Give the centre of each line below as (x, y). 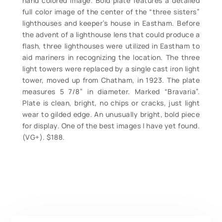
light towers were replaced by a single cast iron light (111, 69)
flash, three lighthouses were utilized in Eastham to (111, 46)
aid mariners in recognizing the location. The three (111, 57)
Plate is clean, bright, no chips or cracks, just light (111, 103)
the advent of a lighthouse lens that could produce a (111, 35)
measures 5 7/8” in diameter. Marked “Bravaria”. (111, 92)
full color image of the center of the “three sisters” (111, 12)
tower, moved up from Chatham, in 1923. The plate (111, 80)
